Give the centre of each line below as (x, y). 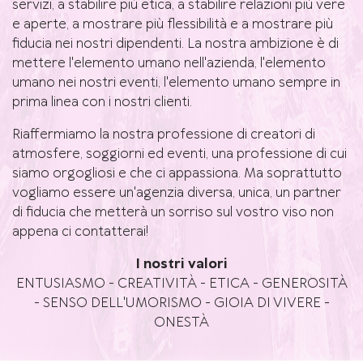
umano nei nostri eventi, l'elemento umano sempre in (176, 83)
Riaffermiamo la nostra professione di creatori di (164, 135)
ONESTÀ (181, 323)
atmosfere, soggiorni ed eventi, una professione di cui (179, 154)
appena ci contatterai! (81, 232)
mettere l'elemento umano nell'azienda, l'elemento (169, 64)
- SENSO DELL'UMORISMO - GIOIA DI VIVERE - (181, 303)
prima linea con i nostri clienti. (102, 102)
